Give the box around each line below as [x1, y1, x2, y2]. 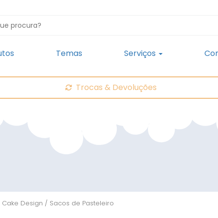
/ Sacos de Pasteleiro [43, 199, 114, 208]
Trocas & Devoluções [75, 82, 157, 93]
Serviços [124, 48, 158, 59]
